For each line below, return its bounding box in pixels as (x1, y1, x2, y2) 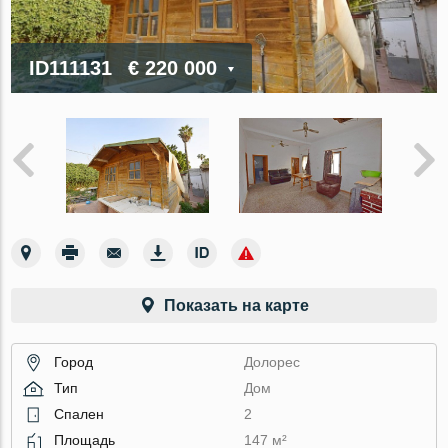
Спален (54, 405, 105, 422)
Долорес (244, 353, 301, 370)
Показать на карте (163, 296, 309, 314)
